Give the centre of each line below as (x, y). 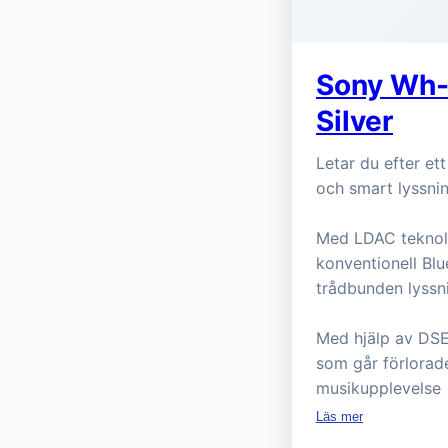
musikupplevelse (378, 388)
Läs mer (339, 416)
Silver (354, 121)
